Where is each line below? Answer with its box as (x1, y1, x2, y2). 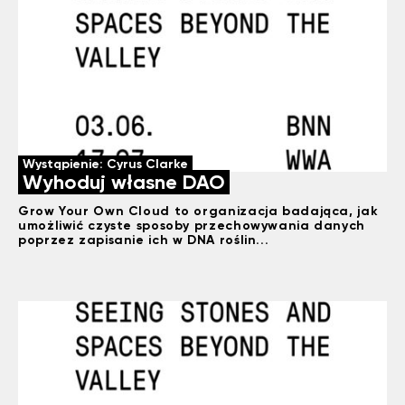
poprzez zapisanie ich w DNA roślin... (18, 231, 269, 248)
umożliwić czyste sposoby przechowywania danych (18, 216, 365, 233)
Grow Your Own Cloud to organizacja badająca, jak (18, 202, 379, 219)
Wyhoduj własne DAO (23, 169, 225, 194)
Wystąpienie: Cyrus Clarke (23, 155, 188, 172)
